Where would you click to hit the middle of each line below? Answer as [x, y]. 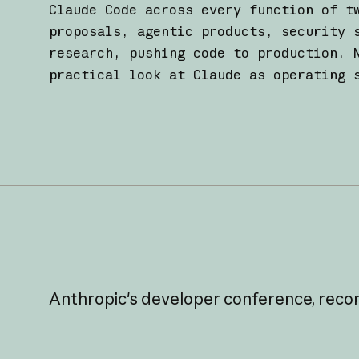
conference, [270, 299]
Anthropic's [94, 299]
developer [181, 299]
